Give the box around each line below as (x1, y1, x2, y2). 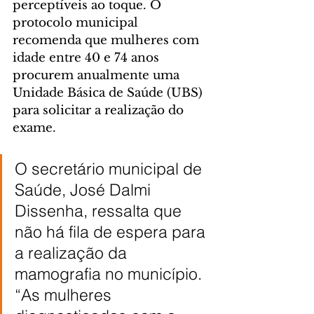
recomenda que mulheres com (13, 33, 203, 48)
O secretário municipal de (15, 158, 206, 179)
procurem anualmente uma (13, 68, 183, 83)
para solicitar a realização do (13, 103, 187, 118)
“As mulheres (15, 285, 116, 305)
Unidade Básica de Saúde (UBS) (13, 86, 206, 100)
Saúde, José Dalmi (15, 179, 155, 200)
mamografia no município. (15, 264, 206, 284)
